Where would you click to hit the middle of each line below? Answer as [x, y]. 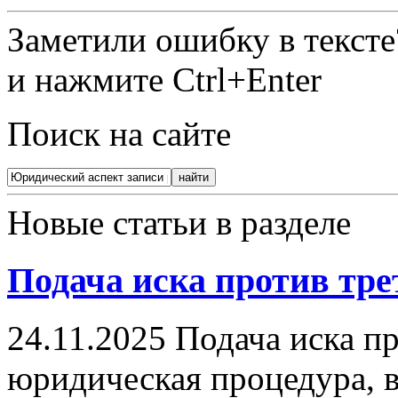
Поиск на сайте [119, 134]
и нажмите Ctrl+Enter [164, 80]
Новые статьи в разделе [179, 223]
